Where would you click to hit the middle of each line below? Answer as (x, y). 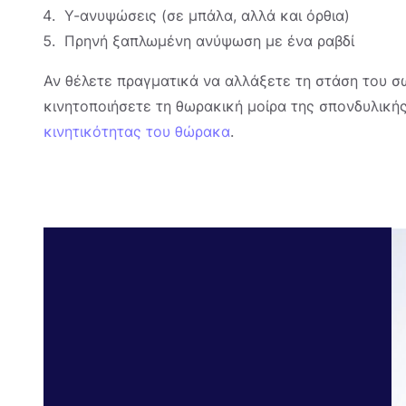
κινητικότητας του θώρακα (137, 132)
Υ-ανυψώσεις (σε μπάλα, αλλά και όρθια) (207, 16)
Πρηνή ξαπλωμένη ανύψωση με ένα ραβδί (209, 41)
